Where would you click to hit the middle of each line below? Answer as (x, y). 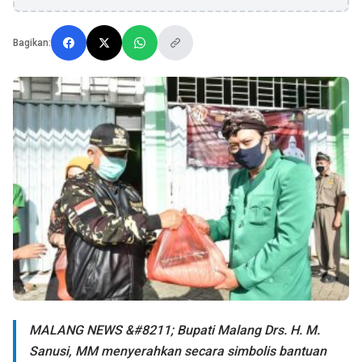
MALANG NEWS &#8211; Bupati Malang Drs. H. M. (175, 330)
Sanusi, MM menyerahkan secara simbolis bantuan (178, 351)
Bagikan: (32, 43)
